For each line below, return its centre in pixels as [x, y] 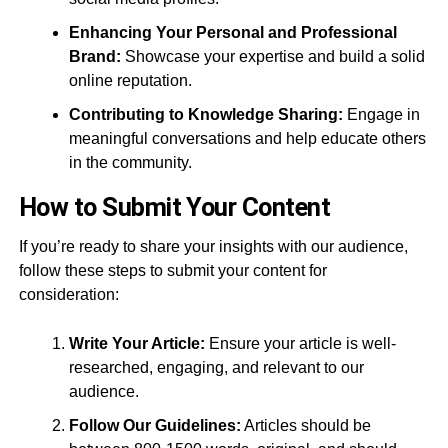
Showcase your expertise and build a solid [272, 56]
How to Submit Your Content [174, 207]
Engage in [381, 114]
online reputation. [130, 80]
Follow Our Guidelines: [154, 425]
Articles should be [305, 425]
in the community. [130, 162]
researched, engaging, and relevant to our [216, 367]
